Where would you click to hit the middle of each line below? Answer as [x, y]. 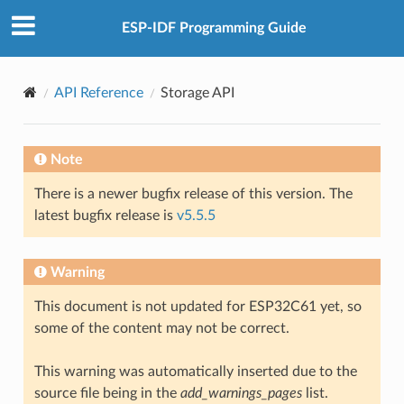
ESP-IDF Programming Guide [214, 28]
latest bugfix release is [105, 215]
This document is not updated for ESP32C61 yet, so [197, 306]
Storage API [197, 92]
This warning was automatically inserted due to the [195, 371]
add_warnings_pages [241, 393]
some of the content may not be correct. [161, 328]
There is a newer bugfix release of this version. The [193, 193]
